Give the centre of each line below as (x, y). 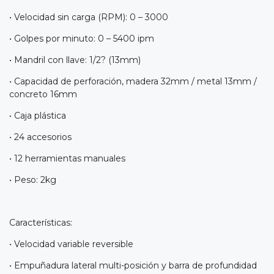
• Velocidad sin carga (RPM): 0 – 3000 (89, 17)
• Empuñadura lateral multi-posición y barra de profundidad (133, 266)
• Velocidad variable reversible (71, 244)
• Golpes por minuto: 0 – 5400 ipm (82, 39)
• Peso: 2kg (33, 180)
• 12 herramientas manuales (67, 159)
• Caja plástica (38, 116)
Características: (42, 223)
